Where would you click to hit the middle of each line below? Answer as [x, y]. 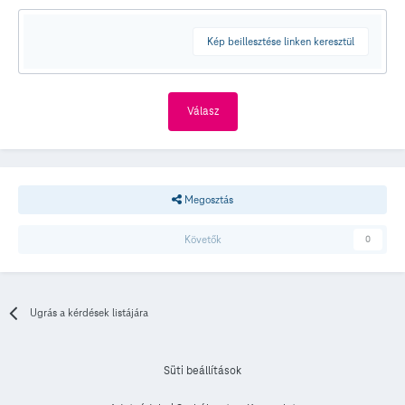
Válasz [202, 112]
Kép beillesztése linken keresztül [281, 42]
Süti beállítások [202, 371]
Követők [202, 240]
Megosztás [207, 200]
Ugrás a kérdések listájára [89, 313]
